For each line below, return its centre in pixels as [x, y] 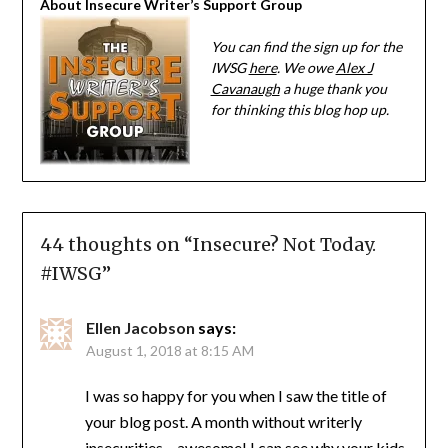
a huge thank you [333, 89]
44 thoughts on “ [116, 244]
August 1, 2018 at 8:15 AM [169, 350]
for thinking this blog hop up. [299, 110]
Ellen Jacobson [140, 327]
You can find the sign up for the [306, 47]
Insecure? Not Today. [284, 244]
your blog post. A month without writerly [223, 421]
